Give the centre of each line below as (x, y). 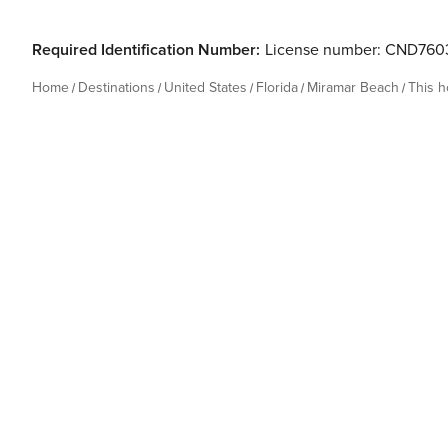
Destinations (116, 87)
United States (205, 87)
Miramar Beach (353, 87)
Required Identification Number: (146, 50)
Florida (277, 87)
